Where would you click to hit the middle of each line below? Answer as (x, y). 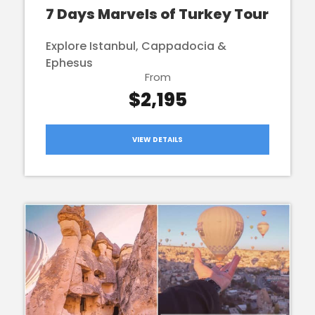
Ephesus (69, 63)
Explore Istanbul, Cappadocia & (136, 46)
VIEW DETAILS (157, 139)
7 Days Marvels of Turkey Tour (157, 14)
